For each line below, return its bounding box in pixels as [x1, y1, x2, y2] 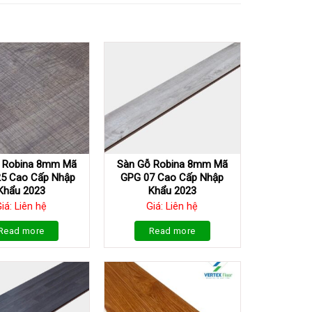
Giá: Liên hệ [146, 200, 198, 212]
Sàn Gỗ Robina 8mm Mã [116, 158, 228, 171]
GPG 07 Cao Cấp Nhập [120, 171, 224, 185]
